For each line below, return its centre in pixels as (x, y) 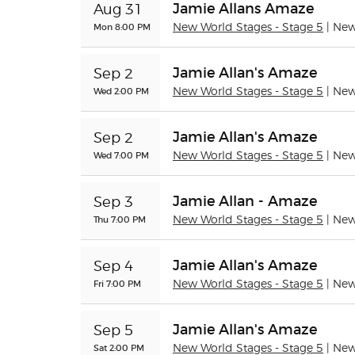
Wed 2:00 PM (121, 91)
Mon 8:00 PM (122, 27)
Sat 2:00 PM (119, 348)
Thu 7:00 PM (120, 219)
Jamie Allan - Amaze (245, 201)
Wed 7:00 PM (121, 155)
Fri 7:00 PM (117, 284)
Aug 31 (118, 10)
